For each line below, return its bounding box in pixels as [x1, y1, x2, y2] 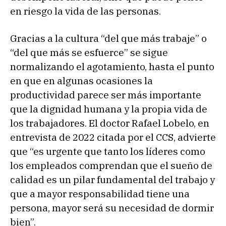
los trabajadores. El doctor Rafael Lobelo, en [10, 117, 209, 129]
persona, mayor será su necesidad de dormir [10, 201, 214, 214]
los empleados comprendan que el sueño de [10, 159, 212, 172]
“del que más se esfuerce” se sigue [10, 46, 168, 59]
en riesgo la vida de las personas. [10, 5, 161, 17]
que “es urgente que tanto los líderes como [10, 145, 205, 157]
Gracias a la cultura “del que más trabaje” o [10, 32, 207, 44]
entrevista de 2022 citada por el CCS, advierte [10, 131, 216, 143]
